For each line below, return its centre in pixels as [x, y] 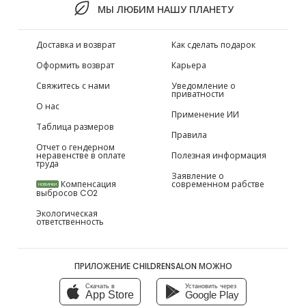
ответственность [70, 221]
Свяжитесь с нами [73, 85]
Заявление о [197, 176]
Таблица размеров [75, 126]
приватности [197, 94]
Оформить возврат [75, 65]
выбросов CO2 [67, 193]
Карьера [189, 65]
